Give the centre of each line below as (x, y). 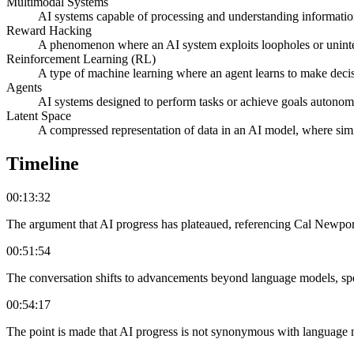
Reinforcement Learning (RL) (81, 58)
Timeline (43, 163)
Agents (24, 87)
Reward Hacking (49, 30)
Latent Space (39, 115)
